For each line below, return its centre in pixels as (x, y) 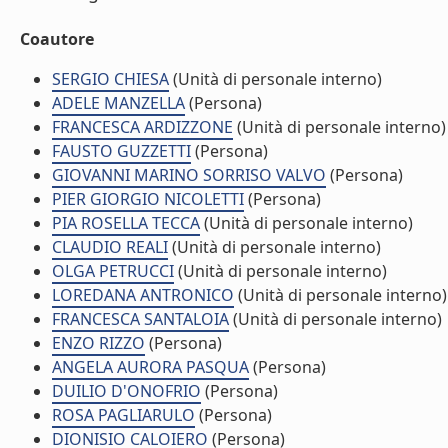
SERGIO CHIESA (110, 79)
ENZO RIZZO (98, 343)
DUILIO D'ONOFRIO (126, 391)
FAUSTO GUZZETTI (121, 151)
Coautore (57, 39)
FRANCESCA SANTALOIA (140, 319)
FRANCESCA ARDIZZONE (142, 127)
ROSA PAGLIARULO (123, 415)
